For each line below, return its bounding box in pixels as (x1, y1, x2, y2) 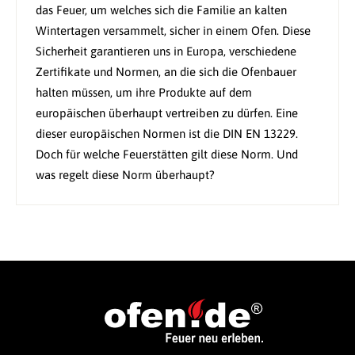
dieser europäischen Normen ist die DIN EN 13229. (36, 127, 298, 141)
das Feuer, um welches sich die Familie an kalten (36, 3, 287, 17)
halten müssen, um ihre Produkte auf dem (36, 86, 252, 100)
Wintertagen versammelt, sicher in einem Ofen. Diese (36, 24, 311, 38)
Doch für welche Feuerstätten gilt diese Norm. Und (36, 147, 298, 162)
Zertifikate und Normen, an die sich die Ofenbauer (36, 65, 296, 79)
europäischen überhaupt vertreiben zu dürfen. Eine (36, 106, 298, 120)
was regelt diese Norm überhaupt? (36, 168, 215, 182)
